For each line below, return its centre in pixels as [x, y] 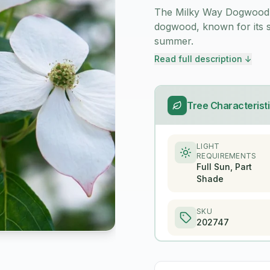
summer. [174, 41]
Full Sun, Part [224, 167]
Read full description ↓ [203, 59]
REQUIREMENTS [227, 156]
